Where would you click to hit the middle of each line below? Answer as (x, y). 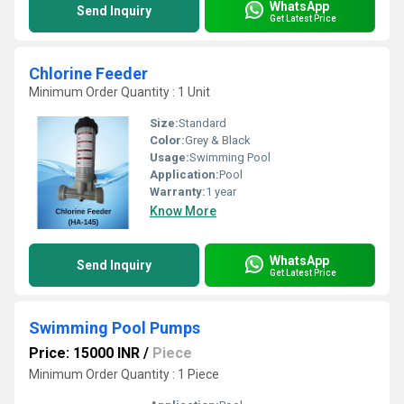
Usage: (170, 157)
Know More (183, 211)
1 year (221, 192)
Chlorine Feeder (88, 73)
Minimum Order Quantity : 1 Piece (124, 374)
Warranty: (178, 192)
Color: (167, 140)
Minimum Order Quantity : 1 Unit (119, 92)
